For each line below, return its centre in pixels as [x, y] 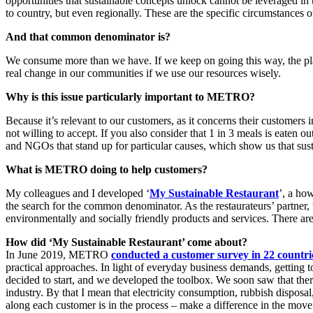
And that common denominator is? [88, 36]
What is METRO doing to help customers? [107, 169]
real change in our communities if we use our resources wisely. [143, 73]
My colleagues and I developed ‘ [78, 193]
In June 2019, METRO [58, 254]
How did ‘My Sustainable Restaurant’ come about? [126, 242]
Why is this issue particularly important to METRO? [130, 96]
